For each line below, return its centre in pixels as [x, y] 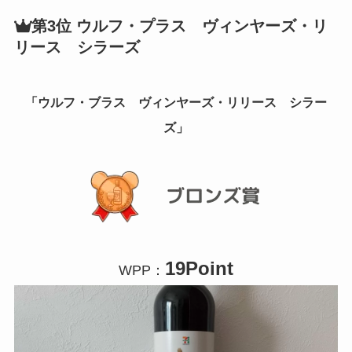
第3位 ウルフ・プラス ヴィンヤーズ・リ [179, 26]
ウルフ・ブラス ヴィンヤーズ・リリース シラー [182, 102]
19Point [199, 268]
